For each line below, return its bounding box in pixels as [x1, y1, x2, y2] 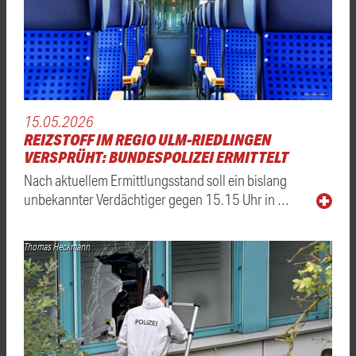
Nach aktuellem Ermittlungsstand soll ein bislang [24, 171, 287, 190]
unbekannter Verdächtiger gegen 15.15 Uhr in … [24, 190, 289, 209]
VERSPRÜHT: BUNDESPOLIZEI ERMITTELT [24, 147, 288, 168]
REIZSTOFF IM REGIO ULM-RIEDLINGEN [24, 130, 271, 150]
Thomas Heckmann [24, 240, 91, 254]
